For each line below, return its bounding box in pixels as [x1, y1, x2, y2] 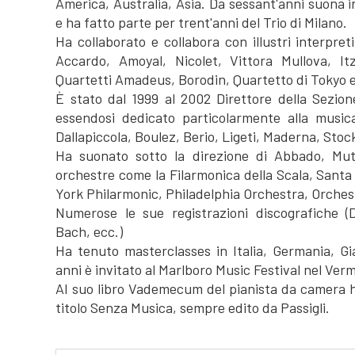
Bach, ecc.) [55, 223, 124, 240]
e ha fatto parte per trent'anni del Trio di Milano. [55, 13, 348, 31]
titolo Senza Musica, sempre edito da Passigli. [55, 299, 330, 316]
